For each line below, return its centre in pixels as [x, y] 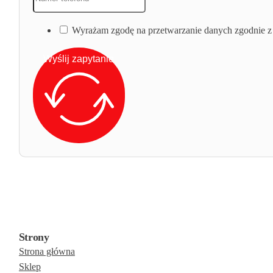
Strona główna [47, 251]
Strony [34, 237]
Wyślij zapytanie [79, 59]
